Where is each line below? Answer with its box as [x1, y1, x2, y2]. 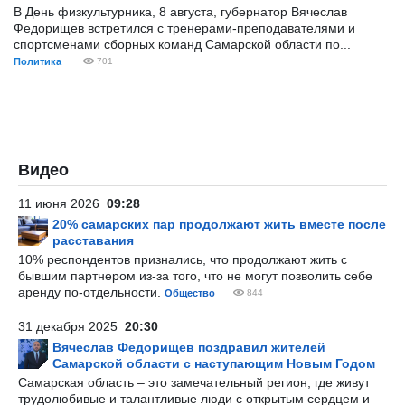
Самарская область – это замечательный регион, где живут [18, 375, 370, 390]
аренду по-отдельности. [18, 285, 165, 299]
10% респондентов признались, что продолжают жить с [18, 252, 347, 267]
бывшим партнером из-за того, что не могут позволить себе [18, 268, 372, 283]
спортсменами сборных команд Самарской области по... [14, 37, 351, 52]
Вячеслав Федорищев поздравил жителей [52, 340, 325, 354]
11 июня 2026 [18, 196, 107, 211]
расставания [52, 233, 134, 248]
